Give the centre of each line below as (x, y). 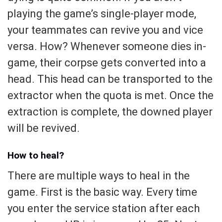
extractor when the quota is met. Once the (111, 95)
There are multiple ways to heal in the (99, 175)
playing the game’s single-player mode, (102, 13)
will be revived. (44, 128)
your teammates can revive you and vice (105, 30)
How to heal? (36, 156)
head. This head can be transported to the (110, 79)
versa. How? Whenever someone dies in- (107, 46)
